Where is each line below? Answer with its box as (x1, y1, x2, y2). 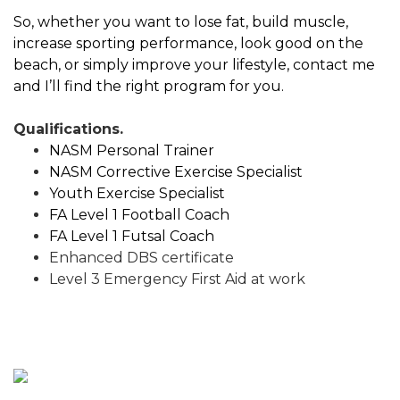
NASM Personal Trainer (49, 141, 214, 159)
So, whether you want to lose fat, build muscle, (13, 12, 348, 30)
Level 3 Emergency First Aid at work (49, 270, 305, 287)
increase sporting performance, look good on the (13, 34, 363, 52)
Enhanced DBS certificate (49, 248, 234, 266)
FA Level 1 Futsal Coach (49, 227, 214, 245)
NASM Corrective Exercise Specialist (49, 162, 303, 180)
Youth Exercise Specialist (49, 184, 225, 202)
